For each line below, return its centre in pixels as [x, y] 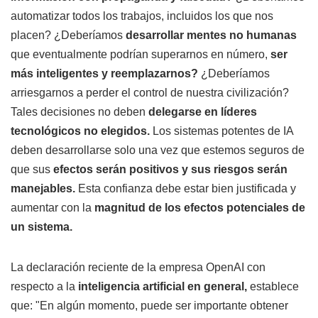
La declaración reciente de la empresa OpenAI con [138, 268]
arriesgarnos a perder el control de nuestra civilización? [150, 93]
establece [274, 287]
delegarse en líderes [203, 112]
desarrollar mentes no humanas [211, 35]
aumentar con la [51, 208]
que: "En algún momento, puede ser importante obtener [149, 306]
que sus [32, 170]
